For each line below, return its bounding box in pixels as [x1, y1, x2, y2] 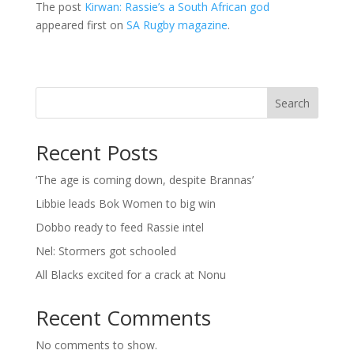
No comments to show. [35, 337, 157, 352]
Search [275, 95, 311, 111]
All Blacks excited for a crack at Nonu [35, 267, 226, 282]
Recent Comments [35, 303, 211, 332]
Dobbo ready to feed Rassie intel [35, 220, 204, 235]
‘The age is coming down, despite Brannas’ [35, 172, 254, 187]
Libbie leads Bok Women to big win [35, 196, 216, 211]
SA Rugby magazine [126, 17, 228, 32]
